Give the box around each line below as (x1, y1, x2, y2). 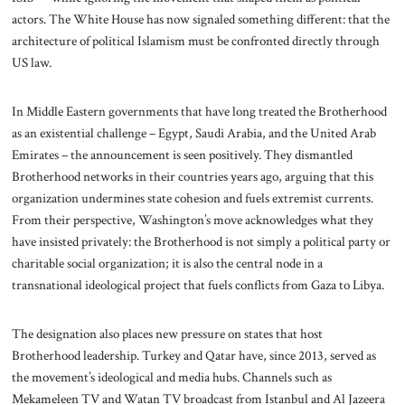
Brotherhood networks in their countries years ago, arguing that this (11, 166, 373, 185)
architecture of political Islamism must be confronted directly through (11, 32, 380, 51)
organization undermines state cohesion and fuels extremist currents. (11, 188, 373, 207)
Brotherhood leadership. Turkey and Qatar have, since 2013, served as (11, 345, 376, 364)
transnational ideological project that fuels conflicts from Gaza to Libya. (11, 275, 384, 294)
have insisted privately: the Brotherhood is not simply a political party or (11, 231, 391, 250)
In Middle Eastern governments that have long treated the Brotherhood (11, 101, 387, 120)
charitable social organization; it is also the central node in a (11, 253, 323, 272)
